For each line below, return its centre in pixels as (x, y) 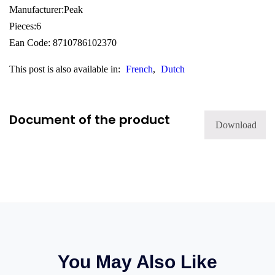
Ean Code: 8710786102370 (63, 42)
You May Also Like (137, 262)
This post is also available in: (66, 69)
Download (236, 125)
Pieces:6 (25, 26)
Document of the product (90, 119)
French (139, 69)
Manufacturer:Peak (46, 9)
